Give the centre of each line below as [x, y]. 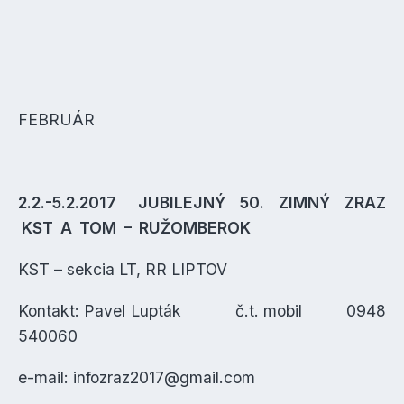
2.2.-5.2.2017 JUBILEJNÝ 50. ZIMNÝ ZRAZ [202, 202]
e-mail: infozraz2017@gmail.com [137, 377]
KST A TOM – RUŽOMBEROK [134, 228]
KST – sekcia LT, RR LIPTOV [123, 269]
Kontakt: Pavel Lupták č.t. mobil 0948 [202, 311]
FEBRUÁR [56, 119]
